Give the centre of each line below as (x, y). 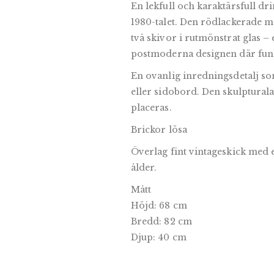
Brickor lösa (159, 130)
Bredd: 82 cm (161, 221)
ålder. (144, 168)
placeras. (151, 108)
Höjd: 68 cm (159, 206)
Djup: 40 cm (159, 237)
